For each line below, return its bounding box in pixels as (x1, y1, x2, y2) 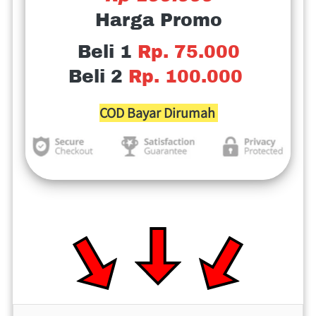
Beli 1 (77, 42, 138, 61)
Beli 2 (68, 66, 128, 86)
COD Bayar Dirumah (99, 103, 218, 122)
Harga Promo (95, 10, 222, 30)
